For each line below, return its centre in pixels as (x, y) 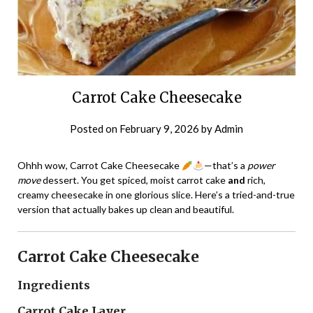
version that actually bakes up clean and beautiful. (126, 210)
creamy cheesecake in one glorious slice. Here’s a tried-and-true (156, 195)
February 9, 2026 (159, 129)
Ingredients (54, 285)
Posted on (95, 129)
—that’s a (225, 166)
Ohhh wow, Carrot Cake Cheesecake (100, 166)
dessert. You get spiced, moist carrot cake (134, 180)
